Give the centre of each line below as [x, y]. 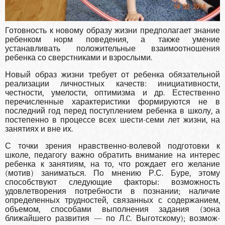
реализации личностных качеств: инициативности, [113, 84]
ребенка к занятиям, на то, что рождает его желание [113, 164]
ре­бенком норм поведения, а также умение [113, 40]
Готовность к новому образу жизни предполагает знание [113, 31]
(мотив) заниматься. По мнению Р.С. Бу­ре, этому [113, 173]
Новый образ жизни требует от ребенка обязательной [113, 75]
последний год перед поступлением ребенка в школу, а [113, 111]
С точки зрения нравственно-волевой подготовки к [113, 146]
